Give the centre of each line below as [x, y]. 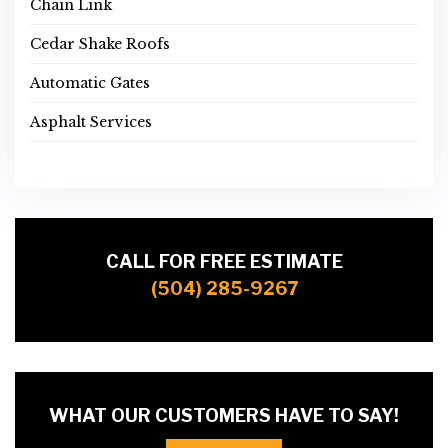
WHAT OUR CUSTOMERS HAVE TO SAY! [224, 416]
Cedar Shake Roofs [100, 44]
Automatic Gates [90, 83]
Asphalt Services [91, 122]
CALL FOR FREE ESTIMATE [224, 262]
